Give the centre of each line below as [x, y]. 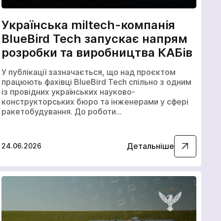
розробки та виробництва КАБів [97, 53]
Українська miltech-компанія [89, 25]
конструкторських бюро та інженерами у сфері [95, 101]
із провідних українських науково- [69, 92]
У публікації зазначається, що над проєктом [89, 72]
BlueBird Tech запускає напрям [95, 39]
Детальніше [150, 146]
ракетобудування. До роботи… [62, 111]
